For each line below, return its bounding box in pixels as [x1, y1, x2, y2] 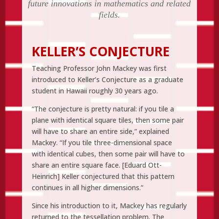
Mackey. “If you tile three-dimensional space [31, 137, 172, 147]
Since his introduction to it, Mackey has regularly [31, 200, 187, 210]
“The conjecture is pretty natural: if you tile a [31, 104, 174, 113]
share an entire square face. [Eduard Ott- [31, 160, 162, 170]
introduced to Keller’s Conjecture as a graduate [31, 74, 183, 84]
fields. [98, 9, 120, 20]
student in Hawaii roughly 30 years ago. [31, 86, 158, 95]
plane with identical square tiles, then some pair [31, 115, 184, 125]
